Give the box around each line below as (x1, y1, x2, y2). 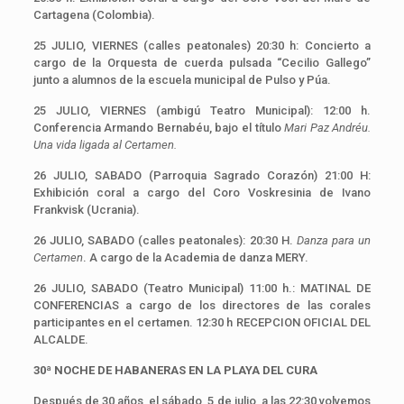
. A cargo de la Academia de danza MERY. (82, 250, 308, 264)
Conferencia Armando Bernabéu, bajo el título (32, 120, 285, 134)
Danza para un (296, 233, 372, 247)
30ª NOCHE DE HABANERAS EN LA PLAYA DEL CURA (32, 363, 317, 377)
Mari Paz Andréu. (284, 120, 372, 134)
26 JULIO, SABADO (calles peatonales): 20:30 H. (32, 233, 297, 247)
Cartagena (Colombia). (32, 7, 158, 22)
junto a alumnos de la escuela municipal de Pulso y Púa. (32, 72, 331, 87)
